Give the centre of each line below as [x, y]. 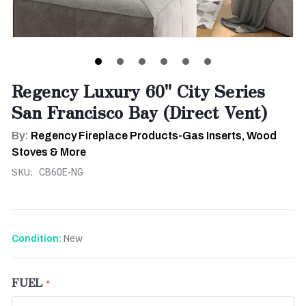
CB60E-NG [61, 172]
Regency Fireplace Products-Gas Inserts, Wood [154, 136]
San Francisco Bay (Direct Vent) [139, 112]
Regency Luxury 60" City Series [139, 91]
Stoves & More [49, 152]
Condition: [37, 239]
